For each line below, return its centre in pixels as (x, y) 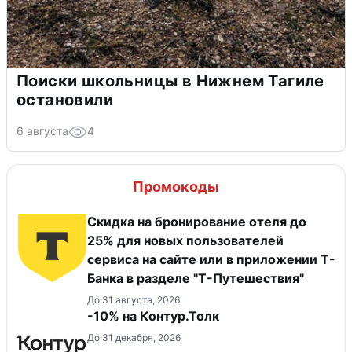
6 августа (42, 131)
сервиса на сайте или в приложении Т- (211, 260)
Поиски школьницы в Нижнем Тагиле (170, 81)
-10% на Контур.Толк (153, 316)
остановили (65, 100)
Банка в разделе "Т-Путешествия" (196, 279)
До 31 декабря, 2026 (134, 338)
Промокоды (176, 187)
